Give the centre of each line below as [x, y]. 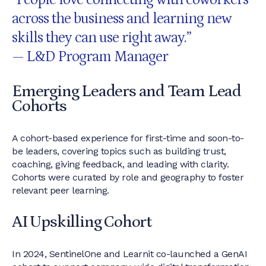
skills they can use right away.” [102, 38]
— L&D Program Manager [90, 57]
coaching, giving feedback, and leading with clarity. [120, 164]
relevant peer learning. [61, 190]
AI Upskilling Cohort [82, 222]
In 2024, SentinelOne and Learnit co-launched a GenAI [129, 254]
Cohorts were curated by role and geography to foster [128, 177]
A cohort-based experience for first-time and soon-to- [128, 138]
